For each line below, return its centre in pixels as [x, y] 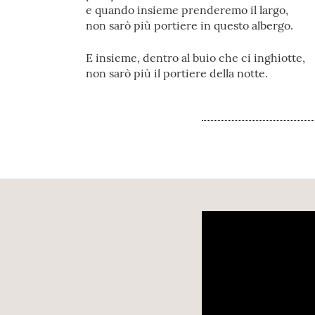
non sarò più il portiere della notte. [177, 73]
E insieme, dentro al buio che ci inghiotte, [195, 58]
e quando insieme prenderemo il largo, [187, 10]
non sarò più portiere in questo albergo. [189, 25]
